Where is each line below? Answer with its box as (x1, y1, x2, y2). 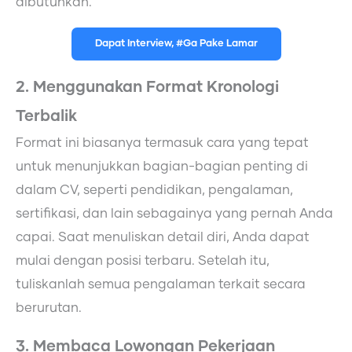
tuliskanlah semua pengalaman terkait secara (16, 278, 306, 291)
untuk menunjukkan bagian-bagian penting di (16, 160, 308, 173)
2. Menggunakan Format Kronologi (16, 79, 279, 95)
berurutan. (16, 302, 82, 314)
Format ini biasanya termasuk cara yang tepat (16, 137, 309, 149)
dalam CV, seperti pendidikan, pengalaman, (16, 184, 293, 196)
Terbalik (16, 108, 77, 124)
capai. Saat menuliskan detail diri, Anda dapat (16, 231, 310, 244)
